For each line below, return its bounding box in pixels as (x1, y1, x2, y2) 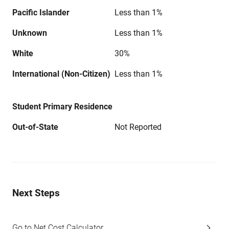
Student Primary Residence (12, 102, 112, 111)
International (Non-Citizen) (12, 69, 110, 79)
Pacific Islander (12, 8, 70, 17)
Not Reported (114, 122, 162, 132)
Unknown (12, 28, 47, 38)
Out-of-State (12, 122, 58, 132)
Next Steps (12, 187, 60, 199)
